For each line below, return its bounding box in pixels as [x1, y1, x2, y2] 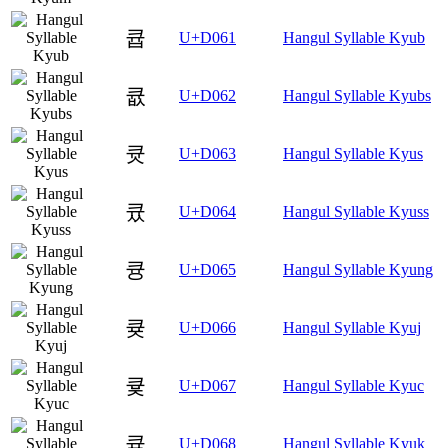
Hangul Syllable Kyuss [283, 202, 429, 220]
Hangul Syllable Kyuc [283, 376, 424, 394]
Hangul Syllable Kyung [283, 260, 433, 278]
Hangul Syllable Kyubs [283, 86, 431, 104]
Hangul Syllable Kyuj [283, 318, 421, 336]
